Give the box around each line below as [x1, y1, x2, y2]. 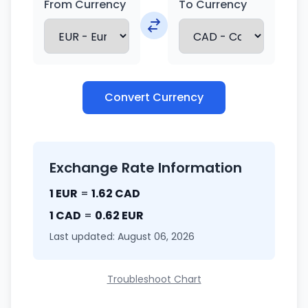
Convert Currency [104, 89, 203, 105]
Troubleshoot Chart [107, 272, 201, 286]
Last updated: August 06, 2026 [49, 230, 195, 243]
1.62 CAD [91, 186, 140, 201]
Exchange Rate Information [49, 158, 242, 177]
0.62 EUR [95, 208, 144, 223]
